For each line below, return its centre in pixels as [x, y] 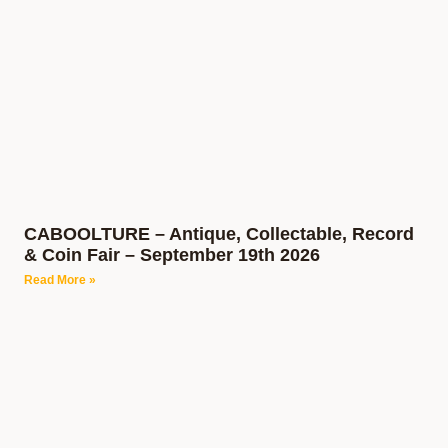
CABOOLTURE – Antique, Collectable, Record [219, 234]
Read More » [60, 280]
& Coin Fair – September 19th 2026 [172, 255]
